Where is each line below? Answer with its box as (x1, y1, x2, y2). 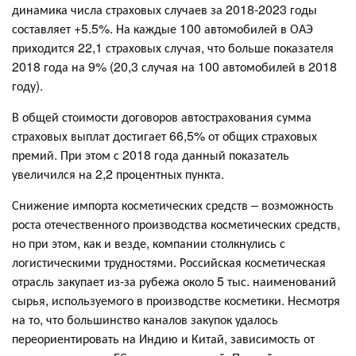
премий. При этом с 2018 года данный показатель (12, 145, 289, 164)
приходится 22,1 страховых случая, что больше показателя (12, 37, 334, 56)
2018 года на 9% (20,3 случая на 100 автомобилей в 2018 (12, 56, 337, 75)
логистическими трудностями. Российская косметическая (12, 252, 326, 271)
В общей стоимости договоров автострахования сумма (12, 106, 311, 126)
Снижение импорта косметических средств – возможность (12, 195, 334, 214)
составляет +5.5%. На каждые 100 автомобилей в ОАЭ (12, 18, 313, 37)
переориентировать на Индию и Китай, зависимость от (12, 328, 315, 347)
